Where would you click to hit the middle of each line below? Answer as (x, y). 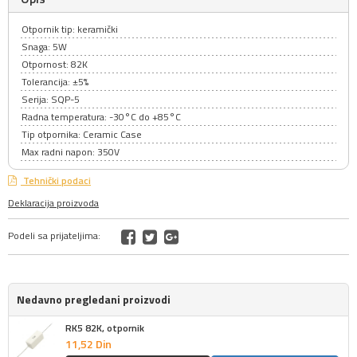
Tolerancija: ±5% (55, 82)
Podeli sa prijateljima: (54, 236)
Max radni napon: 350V (71, 152)
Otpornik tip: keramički (70, 29)
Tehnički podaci (56, 180)
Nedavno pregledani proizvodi (94, 299)
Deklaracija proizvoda (53, 203)
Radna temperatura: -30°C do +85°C (101, 117)
